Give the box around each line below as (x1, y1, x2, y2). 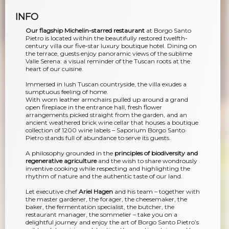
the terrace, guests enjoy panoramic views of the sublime (26, 49, 192, 57)
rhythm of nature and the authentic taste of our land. (26, 172, 182, 180)
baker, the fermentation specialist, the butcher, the (26, 202, 174, 211)
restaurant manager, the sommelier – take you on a (26, 210, 177, 218)
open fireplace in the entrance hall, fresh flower (26, 103, 162, 111)
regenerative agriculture (26, 156, 97, 165)
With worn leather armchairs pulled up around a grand (26, 95, 188, 103)
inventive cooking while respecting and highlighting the (26, 164, 190, 172)
